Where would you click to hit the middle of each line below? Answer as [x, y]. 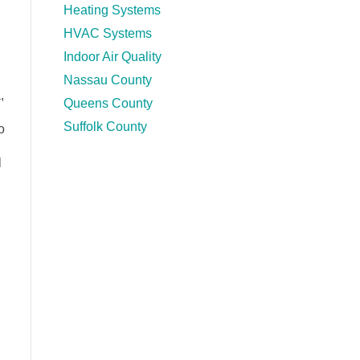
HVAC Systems [107, 34]
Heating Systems [112, 10]
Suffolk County [105, 127]
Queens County [108, 104]
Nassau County [107, 80]
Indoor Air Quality [112, 57]
